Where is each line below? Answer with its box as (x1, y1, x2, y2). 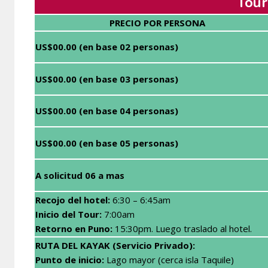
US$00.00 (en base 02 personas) (35, 40, 178, 53)
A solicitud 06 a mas (35, 169, 124, 181)
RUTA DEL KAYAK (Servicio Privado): (35, 239, 195, 251)
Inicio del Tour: (35, 208, 102, 220)
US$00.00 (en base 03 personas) (35, 72, 178, 85)
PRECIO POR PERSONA (109, 16, 205, 29)
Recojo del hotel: (35, 193, 110, 206)
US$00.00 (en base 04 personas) (35, 104, 178, 117)
